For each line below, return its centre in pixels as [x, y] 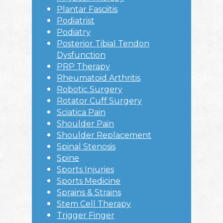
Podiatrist [76, 21]
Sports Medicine [89, 181]
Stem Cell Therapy [94, 204]
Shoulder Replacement [104, 135]
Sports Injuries [85, 170]
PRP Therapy [83, 67]
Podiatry [74, 32]
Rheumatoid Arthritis [99, 78]
